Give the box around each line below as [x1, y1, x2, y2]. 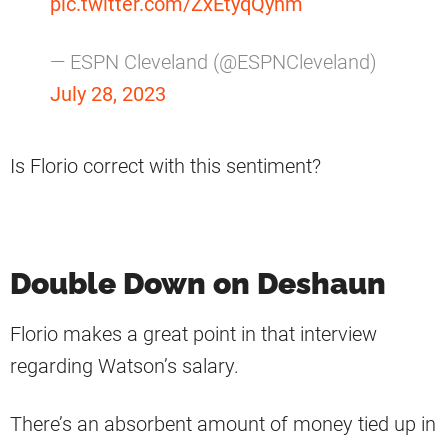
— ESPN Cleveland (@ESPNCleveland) [50, 50, 377, 75]
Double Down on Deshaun [10, 266, 386, 302]
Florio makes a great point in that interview [10, 322, 377, 347]
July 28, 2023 [50, 82, 166, 107]
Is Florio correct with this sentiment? [10, 154, 321, 179]
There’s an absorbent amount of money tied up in [10, 412, 436, 437]
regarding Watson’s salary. [10, 354, 239, 379]
